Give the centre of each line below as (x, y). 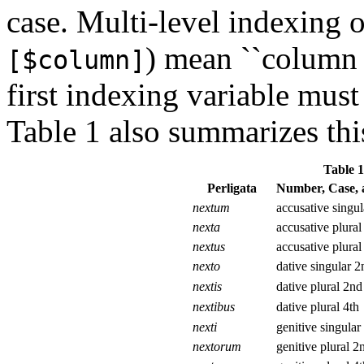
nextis (207, 286)
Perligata (232, 188)
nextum (211, 207)
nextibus (214, 306)
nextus (209, 246)
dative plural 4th (318, 306)
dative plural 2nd (319, 286)
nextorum (217, 346)
